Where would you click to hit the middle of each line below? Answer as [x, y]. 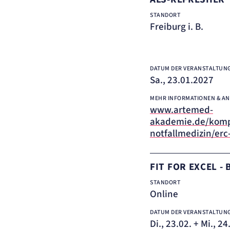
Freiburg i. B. [177, 27]
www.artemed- [181, 110]
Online [164, 194]
